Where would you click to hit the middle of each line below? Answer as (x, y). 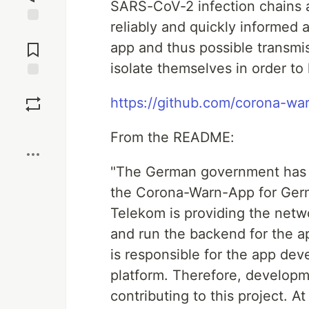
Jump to (33, 32)
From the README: (172, 137)
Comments (33, 44)
